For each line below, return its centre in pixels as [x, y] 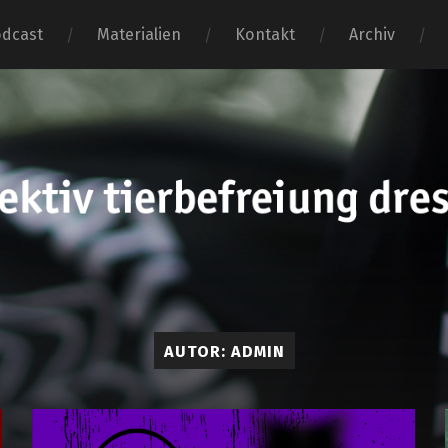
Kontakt [265, 34]
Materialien [139, 34]
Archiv [372, 34]
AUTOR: [197, 352]
